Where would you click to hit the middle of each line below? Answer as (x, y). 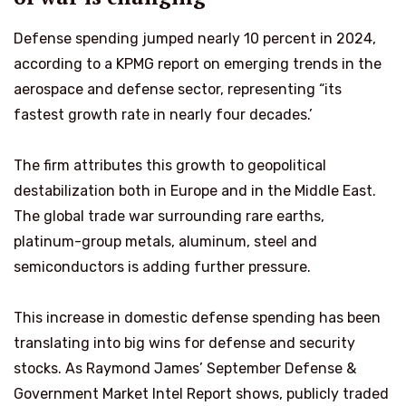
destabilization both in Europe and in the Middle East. (195, 191)
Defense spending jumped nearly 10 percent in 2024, (195, 39)
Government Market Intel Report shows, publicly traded (201, 394)
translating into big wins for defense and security (184, 343)
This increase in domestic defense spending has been (197, 318)
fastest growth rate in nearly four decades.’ (163, 115)
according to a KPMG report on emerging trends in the (198, 64)
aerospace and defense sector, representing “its (178, 90)
